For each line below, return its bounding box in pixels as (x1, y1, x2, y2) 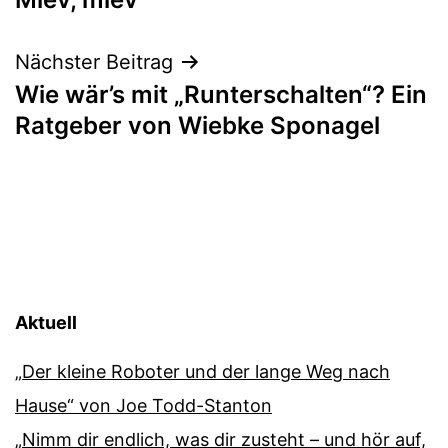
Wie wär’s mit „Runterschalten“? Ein (15, 79, 427, 109)
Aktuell (15, 312, 77, 334)
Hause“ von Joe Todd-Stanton (15, 395, 272, 417)
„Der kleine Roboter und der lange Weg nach (15, 361, 390, 383)
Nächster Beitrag (15, 49, 173, 74)
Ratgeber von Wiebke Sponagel (15, 110, 380, 140)
